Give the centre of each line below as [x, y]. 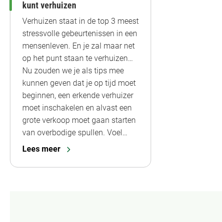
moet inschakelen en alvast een [77, 108]
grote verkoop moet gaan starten [79, 120]
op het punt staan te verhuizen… [78, 58]
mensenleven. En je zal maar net [79, 46]
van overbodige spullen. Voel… [75, 132]
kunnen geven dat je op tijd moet [79, 83]
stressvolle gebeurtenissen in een [80, 33]
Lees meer [41, 149]
